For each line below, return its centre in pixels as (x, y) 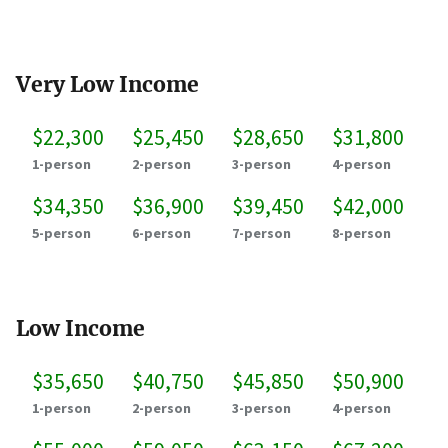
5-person (61, 232)
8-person (361, 232)
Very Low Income (107, 84)
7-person (261, 232)
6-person (161, 232)
